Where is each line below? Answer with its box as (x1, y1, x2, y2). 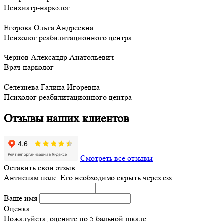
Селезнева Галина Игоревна (4, 82, 100, 92)
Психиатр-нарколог (4, 3, 70, 13)
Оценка (4, 203, 30, 213)
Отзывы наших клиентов (4, 112, 129, 126)
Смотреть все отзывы (80, 153, 153, 163)
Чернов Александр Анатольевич (4, 53, 114, 62)
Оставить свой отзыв (4, 163, 75, 172)
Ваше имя (4, 193, 37, 203)
